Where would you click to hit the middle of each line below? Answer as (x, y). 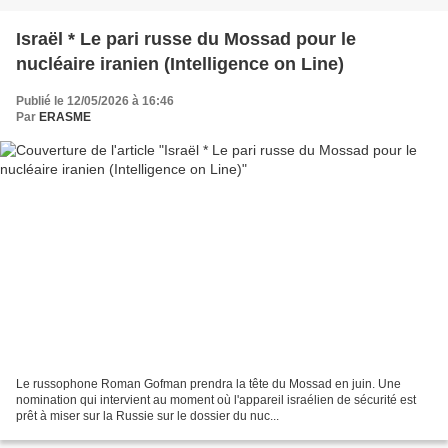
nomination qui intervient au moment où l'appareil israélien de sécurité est (216, 400)
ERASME (65, 116)
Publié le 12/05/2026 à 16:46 (95, 100)
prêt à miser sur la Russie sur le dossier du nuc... (147, 416)
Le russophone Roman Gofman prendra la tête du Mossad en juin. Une (208, 384)
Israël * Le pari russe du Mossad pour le (186, 38)
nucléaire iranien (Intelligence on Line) (180, 63)
